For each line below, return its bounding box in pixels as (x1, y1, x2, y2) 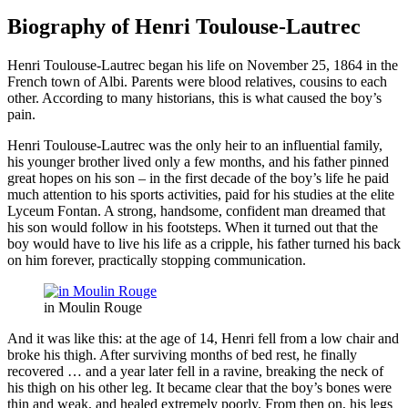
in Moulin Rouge (44, 300, 142, 316)
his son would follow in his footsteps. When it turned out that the (7, 219, 378, 236)
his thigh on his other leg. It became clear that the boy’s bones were (7, 380, 392, 396)
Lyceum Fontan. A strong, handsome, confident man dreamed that (7, 203, 385, 219)
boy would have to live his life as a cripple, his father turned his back (7, 236, 401, 252)
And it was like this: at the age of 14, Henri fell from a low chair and (7, 331, 399, 347)
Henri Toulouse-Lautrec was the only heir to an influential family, (7, 138, 382, 154)
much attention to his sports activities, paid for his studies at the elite (7, 187, 394, 203)
